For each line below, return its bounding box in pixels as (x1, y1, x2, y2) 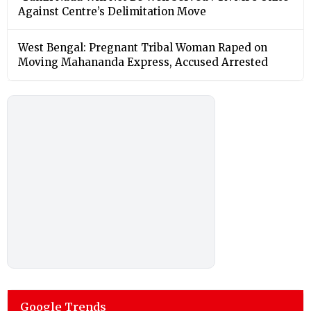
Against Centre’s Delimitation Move (18, 4, 206, 18)
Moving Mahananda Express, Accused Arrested (18, 55, 268, 69)
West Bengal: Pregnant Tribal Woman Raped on (18, 40, 267, 54)
